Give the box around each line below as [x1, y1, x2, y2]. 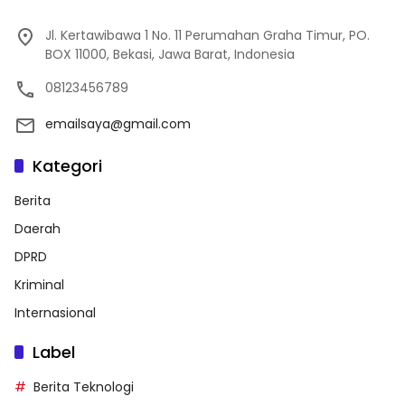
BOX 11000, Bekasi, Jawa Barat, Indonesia [45, 44, 295, 63]
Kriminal [14, 275, 64, 294]
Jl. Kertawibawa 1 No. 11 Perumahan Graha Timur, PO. [45, 25, 370, 44]
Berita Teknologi [33, 377, 134, 396]
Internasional [14, 303, 96, 322]
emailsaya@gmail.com [45, 114, 191, 133]
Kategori [33, 154, 102, 177]
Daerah [14, 219, 61, 238]
